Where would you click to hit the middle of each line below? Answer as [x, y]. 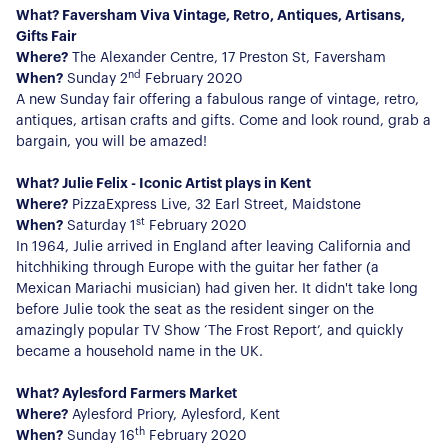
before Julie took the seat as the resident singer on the [195, 309]
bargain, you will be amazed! [111, 141]
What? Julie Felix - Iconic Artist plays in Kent [163, 183]
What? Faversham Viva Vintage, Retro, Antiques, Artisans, [210, 15]
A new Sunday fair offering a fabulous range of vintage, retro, [217, 99]
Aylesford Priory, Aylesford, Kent [174, 414]
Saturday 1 [99, 225]
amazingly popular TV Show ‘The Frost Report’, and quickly [209, 330]
